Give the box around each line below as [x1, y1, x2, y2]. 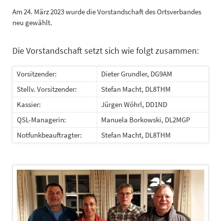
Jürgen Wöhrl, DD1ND [101, 99, 168, 109]
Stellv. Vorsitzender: [17, 84, 77, 94]
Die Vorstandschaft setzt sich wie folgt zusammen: [12, 44, 199, 56]
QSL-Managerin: [17, 114, 67, 124]
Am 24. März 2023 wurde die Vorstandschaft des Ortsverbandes [12, 7, 201, 17]
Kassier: [17, 99, 41, 109]
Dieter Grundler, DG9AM [101, 69, 173, 78]
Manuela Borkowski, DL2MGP [101, 114, 190, 124]
